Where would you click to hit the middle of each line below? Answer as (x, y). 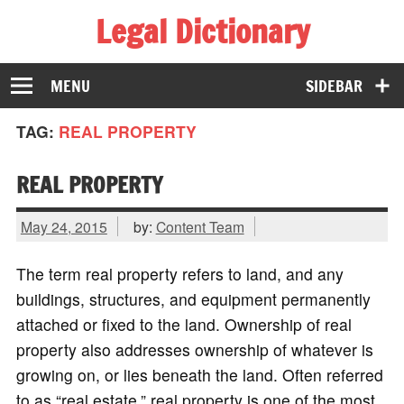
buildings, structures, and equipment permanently (193, 299)
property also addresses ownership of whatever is (194, 350)
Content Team (200, 226)
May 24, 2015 (64, 226)
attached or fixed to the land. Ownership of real (184, 325)
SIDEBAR (335, 86)
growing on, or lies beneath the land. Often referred (199, 375)
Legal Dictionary (202, 31)
